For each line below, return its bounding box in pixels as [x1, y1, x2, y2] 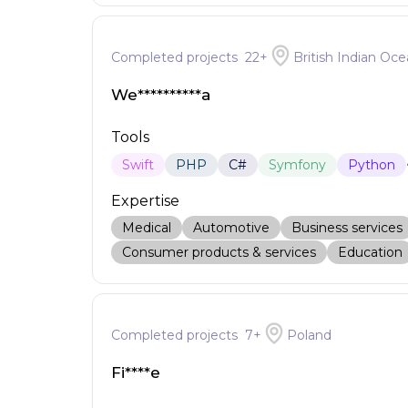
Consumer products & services [121, 244, 316, 260]
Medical [121, 219, 171, 236]
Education [337, 244, 403, 260]
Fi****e [110, 363, 160, 382]
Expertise [110, 192, 179, 209]
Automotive [192, 219, 270, 236]
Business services [291, 219, 403, 236]
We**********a [110, 86, 210, 104]
